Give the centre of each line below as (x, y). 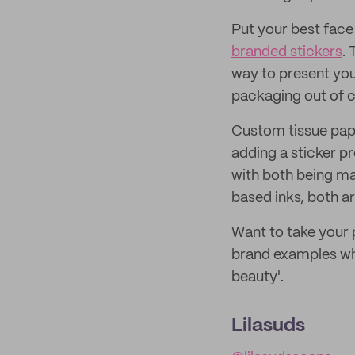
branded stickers (287, 52)
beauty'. (258, 277)
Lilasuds (268, 326)
